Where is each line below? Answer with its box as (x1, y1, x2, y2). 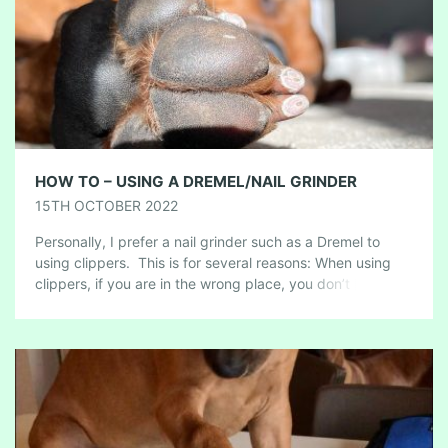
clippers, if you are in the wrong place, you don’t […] (35, 275, 376, 292)
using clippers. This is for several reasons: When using (35, 254, 391, 271)
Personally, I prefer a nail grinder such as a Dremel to (35, 233, 380, 250)
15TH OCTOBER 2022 (35, 197, 178, 214)
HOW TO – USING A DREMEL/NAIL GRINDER (35, 172, 357, 191)
